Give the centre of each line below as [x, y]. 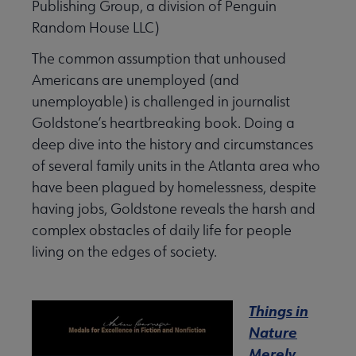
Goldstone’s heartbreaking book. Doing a [163, 123]
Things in [279, 311]
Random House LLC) [95, 28]
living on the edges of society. [124, 252]
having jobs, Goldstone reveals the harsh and [174, 209]
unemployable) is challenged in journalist [161, 102]
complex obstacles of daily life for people [162, 230]
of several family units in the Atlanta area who [176, 166]
